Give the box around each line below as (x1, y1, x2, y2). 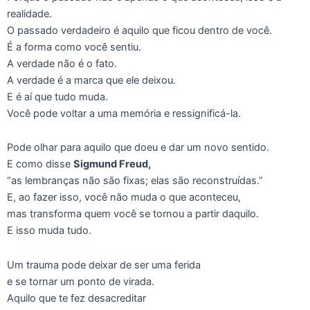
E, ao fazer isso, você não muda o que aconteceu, (7, 191, 241, 204)
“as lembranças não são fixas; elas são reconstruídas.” (7, 174, 263, 188)
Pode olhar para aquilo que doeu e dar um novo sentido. (7, 141, 269, 154)
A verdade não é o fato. (7, 57, 117, 70)
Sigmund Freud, (73, 158, 151, 171)
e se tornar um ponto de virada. (7, 275, 154, 288)
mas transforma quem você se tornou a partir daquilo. (7, 208, 259, 221)
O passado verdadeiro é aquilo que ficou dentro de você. (7, 24, 272, 37)
